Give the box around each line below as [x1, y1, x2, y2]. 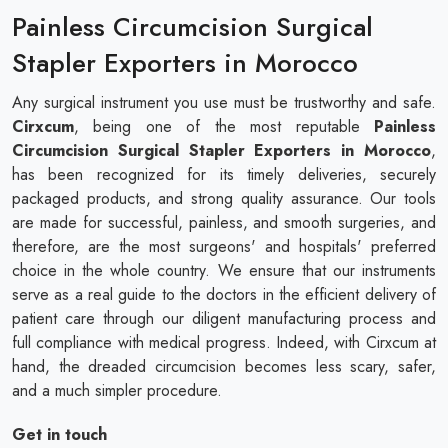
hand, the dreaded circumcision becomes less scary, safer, [12, 354, 436, 378]
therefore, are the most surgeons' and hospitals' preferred [12, 234, 436, 258]
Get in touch [12, 422, 107, 446]
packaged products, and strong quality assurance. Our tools [12, 186, 436, 210]
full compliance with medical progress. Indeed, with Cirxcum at [12, 330, 436, 354]
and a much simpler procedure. [12, 378, 222, 402]
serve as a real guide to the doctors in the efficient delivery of [12, 282, 436, 306]
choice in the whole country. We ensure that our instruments [12, 258, 436, 282]
